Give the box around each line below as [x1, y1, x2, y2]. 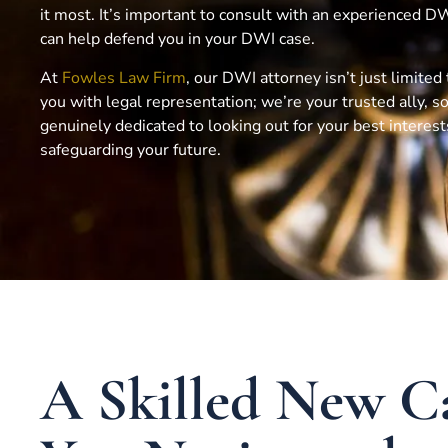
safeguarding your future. [40, 138, 221, 161]
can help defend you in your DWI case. [40, 28, 315, 51]
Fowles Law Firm [62, 66, 186, 89]
